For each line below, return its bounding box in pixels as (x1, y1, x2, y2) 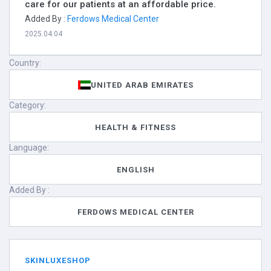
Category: (9, 100, 46, 110)
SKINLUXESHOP (25, 256, 91, 265)
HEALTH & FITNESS (95, 122, 176, 132)
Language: (9, 143, 49, 152)
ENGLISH (116, 165, 155, 174)
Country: (9, 58, 41, 68)
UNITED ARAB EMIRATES (90, 80, 194, 90)
